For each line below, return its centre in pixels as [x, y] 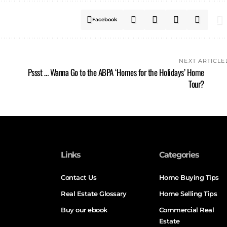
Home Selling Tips [188, 193]
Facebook [104, 19]
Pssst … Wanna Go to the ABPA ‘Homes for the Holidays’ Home [116, 72]
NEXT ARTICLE [202, 61]
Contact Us [79, 177]
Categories [179, 155]
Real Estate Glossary [94, 193]
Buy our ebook [84, 210]
